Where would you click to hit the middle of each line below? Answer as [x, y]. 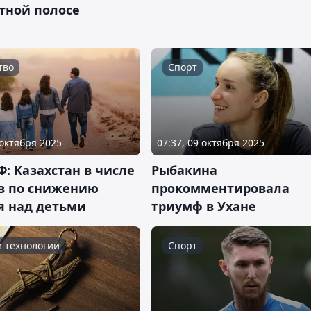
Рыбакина [184, 170]
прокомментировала [220, 188]
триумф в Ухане [204, 206]
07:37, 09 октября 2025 [211, 143]
